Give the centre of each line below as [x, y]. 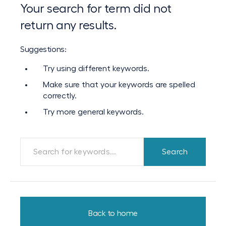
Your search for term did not [96, 9]
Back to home [113, 213]
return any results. [68, 25]
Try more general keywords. [93, 112]
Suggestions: [43, 49]
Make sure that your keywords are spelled [119, 85]
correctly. [60, 96]
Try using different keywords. [96, 69]
